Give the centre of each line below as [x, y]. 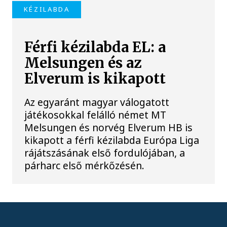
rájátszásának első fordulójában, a [105, 153]
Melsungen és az [83, 63]
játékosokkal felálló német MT [96, 115]
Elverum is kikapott [95, 79]
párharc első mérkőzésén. [85, 165]
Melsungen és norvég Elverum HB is [109, 127]
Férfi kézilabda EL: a [95, 47]
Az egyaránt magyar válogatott [97, 102]
